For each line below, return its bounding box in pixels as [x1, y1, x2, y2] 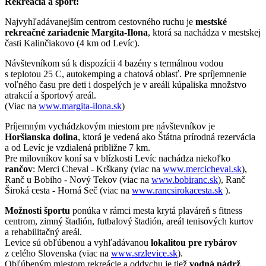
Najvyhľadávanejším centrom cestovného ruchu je [5, 16, 195, 27]
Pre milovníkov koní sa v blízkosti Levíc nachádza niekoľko [5, 153, 230, 163]
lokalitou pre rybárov [151, 237, 237, 248]
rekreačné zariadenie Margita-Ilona [5, 27, 148, 37]
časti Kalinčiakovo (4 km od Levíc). [5, 37, 140, 48]
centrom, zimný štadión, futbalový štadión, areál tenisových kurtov [5, 216, 254, 226]
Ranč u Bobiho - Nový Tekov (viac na [5, 174, 151, 185]
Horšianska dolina [5, 131, 78, 142]
